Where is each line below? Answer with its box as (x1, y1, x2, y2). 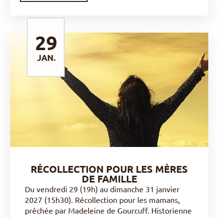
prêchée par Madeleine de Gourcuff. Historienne (25, 205, 192, 215)
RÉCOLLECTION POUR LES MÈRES (31, 163, 188, 175)
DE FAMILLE (81, 172, 137, 185)
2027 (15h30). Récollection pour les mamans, (25, 195, 180, 204)
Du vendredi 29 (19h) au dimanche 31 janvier (25, 184, 180, 194)
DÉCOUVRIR (84, 85, 128, 95)
